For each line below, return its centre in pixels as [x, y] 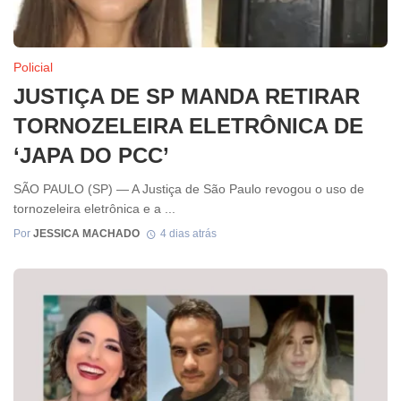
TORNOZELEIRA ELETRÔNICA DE [188, 125]
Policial [33, 67]
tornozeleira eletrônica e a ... [94, 208]
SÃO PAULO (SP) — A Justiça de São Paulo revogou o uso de [189, 188]
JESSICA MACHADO [86, 233]
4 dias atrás [188, 233]
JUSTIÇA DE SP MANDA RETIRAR [187, 96]
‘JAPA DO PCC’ [91, 155]
